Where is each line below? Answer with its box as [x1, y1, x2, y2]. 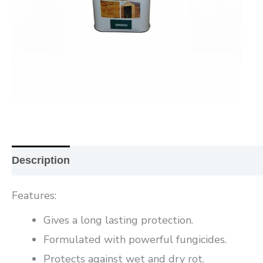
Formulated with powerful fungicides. [43, 232, 227, 247]
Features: [12, 188, 56, 203]
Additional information [83, 154, 196, 167]
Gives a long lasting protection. [43, 213, 193, 228]
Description [12, 154, 70, 167]
